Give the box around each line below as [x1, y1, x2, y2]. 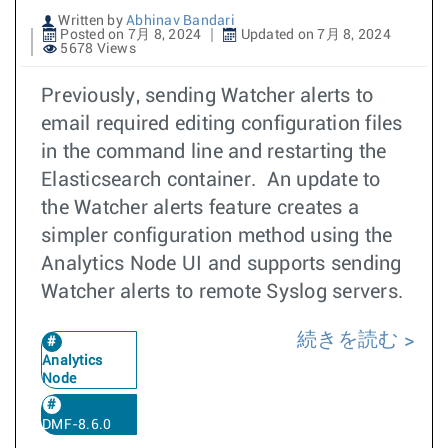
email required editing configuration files [41, 114, 403, 134]
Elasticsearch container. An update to [41, 170, 381, 190]
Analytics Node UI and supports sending [41, 254, 402, 274]
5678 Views [57, 42, 136, 56]
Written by [55, 14, 126, 28]
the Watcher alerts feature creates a [41, 198, 359, 218]
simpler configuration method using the [41, 226, 393, 246]
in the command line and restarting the [41, 142, 387, 162]
